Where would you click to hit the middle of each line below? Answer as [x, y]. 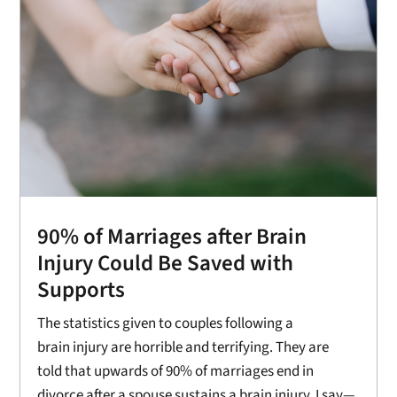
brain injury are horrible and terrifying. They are [183, 347]
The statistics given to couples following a [166, 323]
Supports [82, 289]
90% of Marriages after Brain [172, 236]
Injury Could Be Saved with [166, 263]
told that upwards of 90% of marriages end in [176, 371]
